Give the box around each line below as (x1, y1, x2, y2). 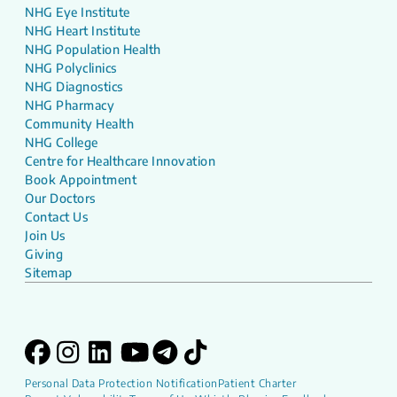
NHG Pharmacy (25, 97, 114, 113)
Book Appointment (25, 171, 136, 187)
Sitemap (25, 264, 73, 280)
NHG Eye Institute (25, 4, 130, 19)
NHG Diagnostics (25, 78, 123, 94)
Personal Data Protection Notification (25, 376, 218, 390)
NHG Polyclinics (25, 59, 117, 75)
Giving (25, 245, 63, 261)
